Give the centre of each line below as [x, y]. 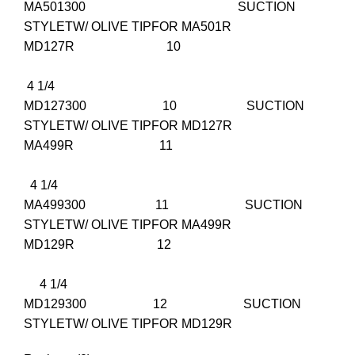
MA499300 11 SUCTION [163, 205]
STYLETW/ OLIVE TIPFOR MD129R [128, 324]
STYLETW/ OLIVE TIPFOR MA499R [128, 225]
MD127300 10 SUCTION [164, 106]
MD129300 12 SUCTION [162, 304]
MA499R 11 [176, 146]
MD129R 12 [175, 245]
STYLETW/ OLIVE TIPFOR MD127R [128, 126]
